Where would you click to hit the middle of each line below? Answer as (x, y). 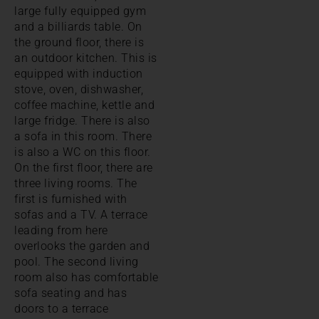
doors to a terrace (61, 308)
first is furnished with (71, 199)
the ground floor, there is (79, 42)
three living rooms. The (76, 183)
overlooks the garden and (82, 246)
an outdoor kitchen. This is (86, 58)
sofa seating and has (70, 293)
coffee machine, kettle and (84, 105)
